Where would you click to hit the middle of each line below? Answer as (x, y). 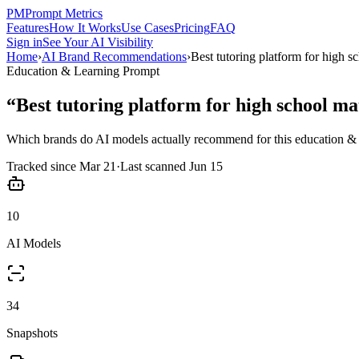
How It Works (85, 28)
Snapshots (32, 333)
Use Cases (147, 28)
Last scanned (155, 166)
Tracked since (43, 166)
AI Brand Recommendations (114, 56)
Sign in (24, 42)
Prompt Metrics (64, 13)
